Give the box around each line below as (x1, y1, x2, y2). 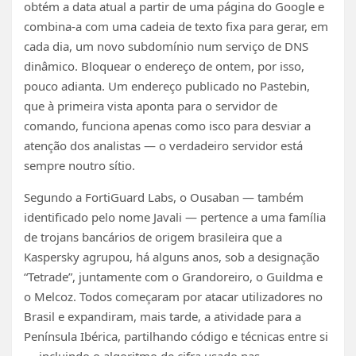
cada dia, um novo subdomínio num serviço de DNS (24, 37, 308, 54)
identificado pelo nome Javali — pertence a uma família (24, 208, 326, 225)
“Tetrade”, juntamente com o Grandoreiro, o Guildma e (24, 268, 323, 284)
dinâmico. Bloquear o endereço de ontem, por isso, (24, 57, 304, 74)
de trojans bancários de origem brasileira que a (24, 228, 282, 245)
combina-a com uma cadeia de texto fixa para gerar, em (24, 17, 328, 34)
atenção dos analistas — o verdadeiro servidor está (24, 137, 303, 153)
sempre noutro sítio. (24, 157, 135, 173)
